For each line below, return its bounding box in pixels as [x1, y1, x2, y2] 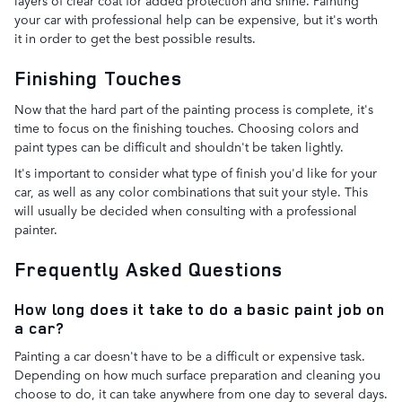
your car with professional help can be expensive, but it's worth [14, 10, 378, 28]
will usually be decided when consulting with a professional [14, 200, 357, 219]
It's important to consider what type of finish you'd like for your [14, 162, 377, 181]
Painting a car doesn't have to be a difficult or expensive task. [14, 346, 365, 364]
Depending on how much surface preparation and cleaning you [14, 365, 380, 383]
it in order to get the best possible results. [14, 29, 256, 47]
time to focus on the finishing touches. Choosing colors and [14, 118, 359, 136]
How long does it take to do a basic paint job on [14, 298, 385, 319]
